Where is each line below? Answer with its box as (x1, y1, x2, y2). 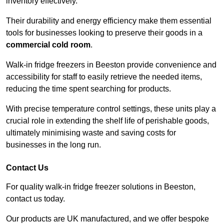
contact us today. (6, 194, 67, 203)
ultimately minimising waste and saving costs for (6, 128, 176, 137)
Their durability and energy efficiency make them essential (6, 16, 211, 25)
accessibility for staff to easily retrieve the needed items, (6, 72, 202, 81)
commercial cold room (6, 40, 90, 49)
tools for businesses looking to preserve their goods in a (6, 28, 202, 37)
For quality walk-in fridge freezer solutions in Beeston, (6, 182, 195, 191)
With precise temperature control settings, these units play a (6, 104, 216, 113)
